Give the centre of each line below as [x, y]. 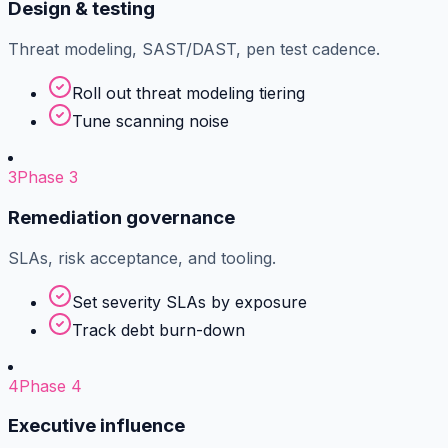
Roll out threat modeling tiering [188, 93]
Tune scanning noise [150, 121]
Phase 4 [50, 385]
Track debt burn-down [158, 329]
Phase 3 [47, 177]
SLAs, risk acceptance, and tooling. [142, 257]
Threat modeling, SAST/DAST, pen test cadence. [194, 49]
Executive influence [96, 426]
